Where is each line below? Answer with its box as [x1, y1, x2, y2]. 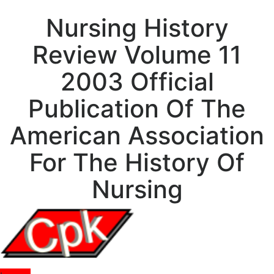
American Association [10, 120, 264, 150]
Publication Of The [28, 94, 246, 124]
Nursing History [45, 13, 229, 43]
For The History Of [29, 147, 245, 177]
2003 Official [60, 67, 214, 97]
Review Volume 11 [32, 40, 242, 70]
